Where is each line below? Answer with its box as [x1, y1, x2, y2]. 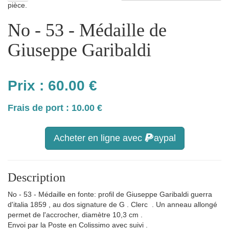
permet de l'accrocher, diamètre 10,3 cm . [8, 211, 143, 219]
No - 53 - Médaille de [8, 20, 167, 40]
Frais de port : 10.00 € [8, 103, 102, 113]
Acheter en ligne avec [53, 133, 145, 143]
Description [8, 171, 65, 184]
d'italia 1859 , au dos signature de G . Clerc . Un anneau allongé [8, 200, 217, 209]
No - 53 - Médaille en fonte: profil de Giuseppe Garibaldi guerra [8, 190, 212, 198]
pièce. [8, 1, 27, 9]
